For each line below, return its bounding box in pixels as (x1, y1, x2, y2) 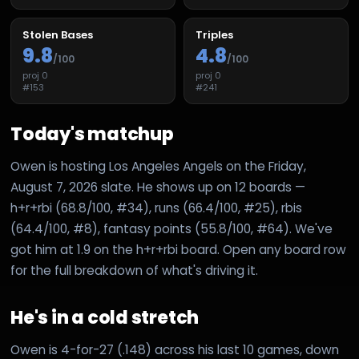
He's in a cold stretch (10, 305, 200, 330)
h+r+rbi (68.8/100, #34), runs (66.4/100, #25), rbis (10, 200, 302, 216)
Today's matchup (10, 122, 174, 147)
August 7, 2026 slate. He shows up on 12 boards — (10, 179, 305, 196)
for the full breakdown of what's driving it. (10, 262, 258, 279)
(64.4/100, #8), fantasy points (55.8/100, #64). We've (10, 220, 333, 237)
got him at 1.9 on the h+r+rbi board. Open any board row (10, 241, 346, 258)
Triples (196, 27, 233, 42)
